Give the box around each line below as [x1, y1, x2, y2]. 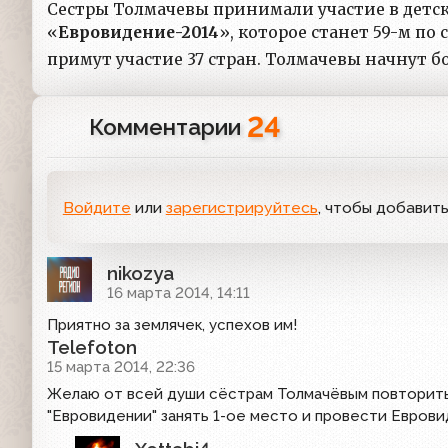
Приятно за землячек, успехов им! [47, 315, 297, 334]
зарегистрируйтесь [165, 197, 318, 217]
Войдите [62, 197, 131, 217]
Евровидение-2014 [58, 23, 219, 43]
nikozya [107, 261, 174, 284]
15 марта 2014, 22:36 [47, 357, 195, 376]
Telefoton [47, 335, 137, 358]
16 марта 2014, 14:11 [107, 283, 250, 302]
